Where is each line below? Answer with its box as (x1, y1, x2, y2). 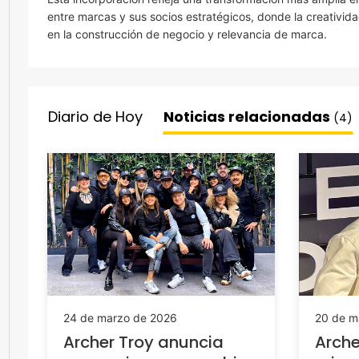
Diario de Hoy (48, 107, 143, 127)
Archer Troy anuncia (63, 330, 224, 353)
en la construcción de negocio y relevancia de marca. (47, 27, 327, 41)
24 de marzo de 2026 (63, 310, 177, 325)
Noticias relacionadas (163, 107, 333, 127)
